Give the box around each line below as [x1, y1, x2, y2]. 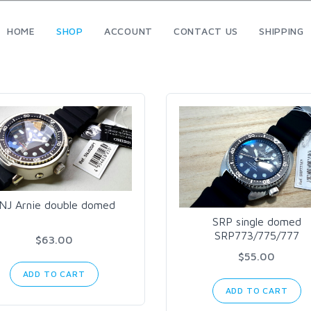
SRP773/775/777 [214, 229, 299, 242]
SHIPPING [259, 25, 304, 37]
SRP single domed [212, 215, 301, 228]
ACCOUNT [104, 25, 153, 37]
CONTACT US [174, 25, 238, 37]
